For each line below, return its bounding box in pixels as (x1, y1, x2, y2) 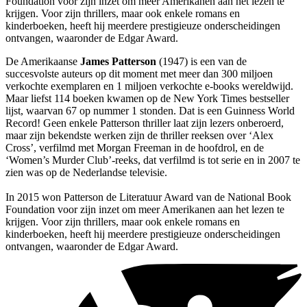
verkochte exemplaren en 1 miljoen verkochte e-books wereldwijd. (5, 79, 293, 92)
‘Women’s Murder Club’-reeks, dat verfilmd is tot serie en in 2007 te (5, 153, 300, 166)
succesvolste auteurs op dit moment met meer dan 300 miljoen (5, 67, 273, 79)
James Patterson (80, 55, 156, 67)
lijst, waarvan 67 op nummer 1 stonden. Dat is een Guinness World (5, 104, 295, 116)
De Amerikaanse (5, 55, 80, 67)
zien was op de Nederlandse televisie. (5, 166, 167, 178)
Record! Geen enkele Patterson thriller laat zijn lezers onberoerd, (5, 116, 284, 129)
